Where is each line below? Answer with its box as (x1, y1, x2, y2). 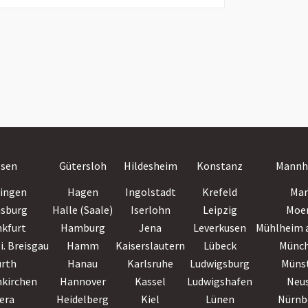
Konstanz (197, 159, 243, 173)
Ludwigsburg (190, 256, 250, 270)
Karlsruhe (127, 256, 173, 270)
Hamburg (60, 221, 105, 234)
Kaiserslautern (115, 239, 185, 252)
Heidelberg (56, 292, 109, 306)
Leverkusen (193, 221, 246, 234)
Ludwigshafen (187, 274, 252, 288)
